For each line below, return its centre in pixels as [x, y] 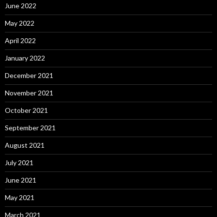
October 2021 [26, 110]
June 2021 [21, 180]
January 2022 [25, 58]
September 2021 [30, 127]
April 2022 [20, 40]
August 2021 [25, 145]
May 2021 [20, 197]
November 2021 [29, 93]
